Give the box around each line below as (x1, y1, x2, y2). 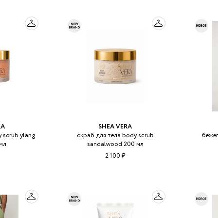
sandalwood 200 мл (87, 140, 144, 149)
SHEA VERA (98, 122, 132, 132)
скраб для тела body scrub (76, 131, 154, 141)
